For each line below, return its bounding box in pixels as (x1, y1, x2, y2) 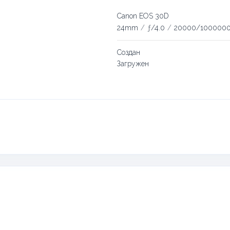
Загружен (117, 59, 149, 68)
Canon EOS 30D (117, 11, 169, 20)
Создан (117, 48, 140, 56)
